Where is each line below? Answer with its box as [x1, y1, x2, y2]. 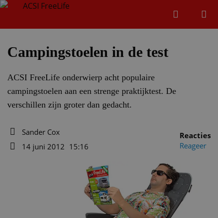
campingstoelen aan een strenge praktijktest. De [7, 86, 176, 96]
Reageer [179, 141, 206, 150]
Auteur [7, 137, 33, 146]
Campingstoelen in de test [7, 44, 168, 60]
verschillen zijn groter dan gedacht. [7, 100, 132, 109]
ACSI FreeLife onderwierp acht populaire [7, 73, 155, 82]
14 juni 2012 [22, 142, 67, 151]
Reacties [179, 130, 211, 140]
